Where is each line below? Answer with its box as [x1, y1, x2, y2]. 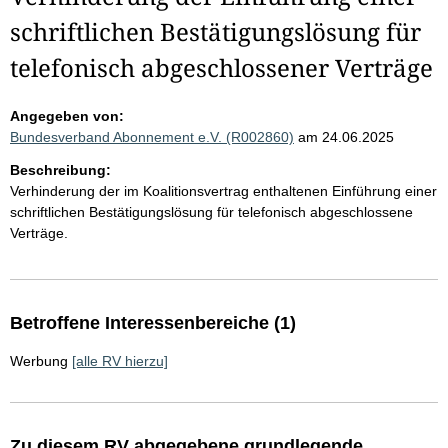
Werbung [10, 353, 68, 369]
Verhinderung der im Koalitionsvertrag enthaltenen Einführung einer [10, 183, 437, 199]
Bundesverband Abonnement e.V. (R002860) [10, 129, 294, 145]
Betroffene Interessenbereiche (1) [10, 313, 296, 333]
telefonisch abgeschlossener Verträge [10, 51, 433, 84]
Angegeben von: [10, 108, 124, 124]
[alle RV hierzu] [72, 353, 168, 369]
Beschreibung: [10, 162, 111, 178]
